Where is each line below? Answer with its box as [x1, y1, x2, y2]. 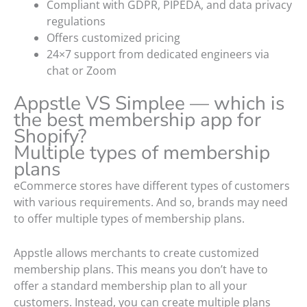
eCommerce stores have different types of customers [14, 177, 290, 193]
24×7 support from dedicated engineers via [47, 46, 269, 62]
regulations [47, 13, 106, 29]
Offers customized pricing [47, 29, 180, 45]
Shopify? [14, 123, 86, 149]
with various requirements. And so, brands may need [14, 194, 288, 210]
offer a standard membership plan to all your [14, 278, 247, 293]
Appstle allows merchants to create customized [14, 245, 259, 260]
